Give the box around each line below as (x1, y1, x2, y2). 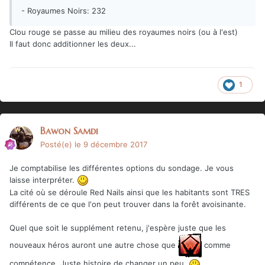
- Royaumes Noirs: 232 (21, 5, 106, 15)
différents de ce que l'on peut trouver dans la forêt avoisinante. (9, 199, 246, 209)
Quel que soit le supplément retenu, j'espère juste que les (9, 223, 226, 233)
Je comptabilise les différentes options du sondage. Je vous (9, 163, 234, 173)
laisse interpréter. (9, 174, 77, 185)
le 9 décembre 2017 (75, 139, 147, 149)
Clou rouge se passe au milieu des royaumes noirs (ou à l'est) (9, 27, 238, 37)
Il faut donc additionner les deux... (9, 38, 136, 49)
